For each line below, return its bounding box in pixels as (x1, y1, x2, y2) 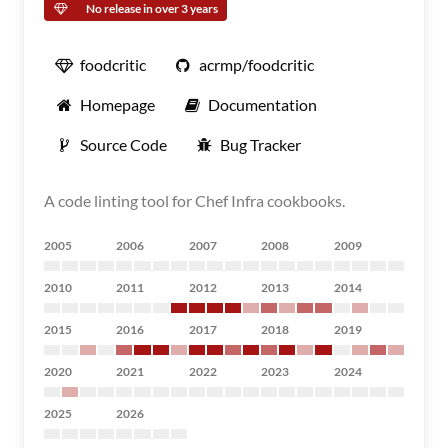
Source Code (80, 135, 167, 154)
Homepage (80, 95, 155, 114)
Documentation (208, 95, 317, 114)
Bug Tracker (220, 135, 301, 154)
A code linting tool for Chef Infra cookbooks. (44, 191, 345, 210)
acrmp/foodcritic (199, 55, 314, 74)
